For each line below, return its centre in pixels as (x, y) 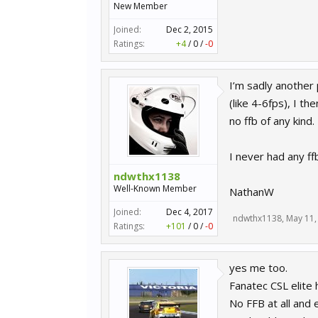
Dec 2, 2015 (190, 29)
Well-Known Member (155, 188)
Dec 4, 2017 (190, 212)
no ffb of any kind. (272, 121)
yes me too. (258, 268)
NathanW (252, 192)
